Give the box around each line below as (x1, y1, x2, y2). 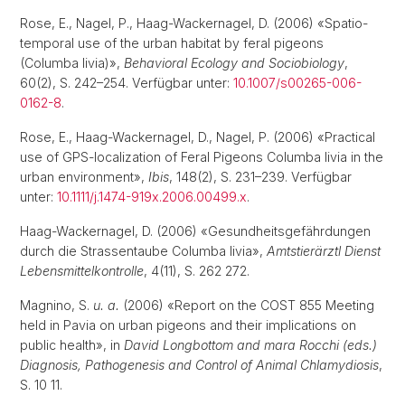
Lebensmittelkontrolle (20, 263, 144, 278)
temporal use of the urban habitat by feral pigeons (20, 35, 324, 51)
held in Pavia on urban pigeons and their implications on (20, 317, 356, 333)
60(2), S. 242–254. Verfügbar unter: (20, 75, 233, 90)
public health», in (20, 337, 124, 353)
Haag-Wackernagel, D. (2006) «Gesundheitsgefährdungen (20, 223, 371, 239)
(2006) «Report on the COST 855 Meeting (119, 297, 374, 313)
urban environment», (20, 169, 148, 184)
